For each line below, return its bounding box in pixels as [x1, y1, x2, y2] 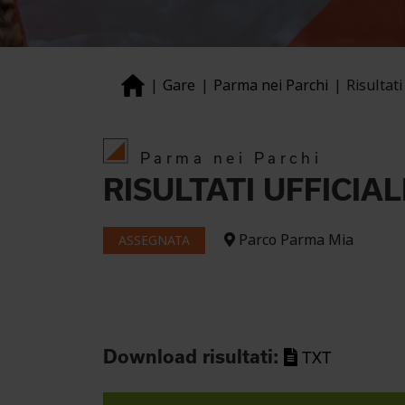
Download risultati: [103, 345, 284, 367]
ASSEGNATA [118, 231, 190, 250]
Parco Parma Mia [235, 230, 353, 251]
